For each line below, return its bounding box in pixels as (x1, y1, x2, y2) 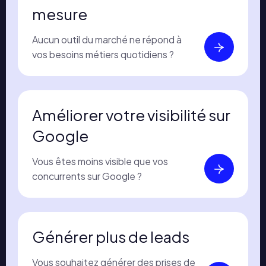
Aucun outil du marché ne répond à (32, 33, 182, 46)
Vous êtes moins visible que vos (32, 154, 169, 167)
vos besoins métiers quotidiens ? (32, 47, 175, 61)
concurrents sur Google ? (32, 169, 142, 182)
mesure (32, 4, 88, 24)
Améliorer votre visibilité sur (32, 104, 231, 125)
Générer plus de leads (32, 226, 190, 246)
